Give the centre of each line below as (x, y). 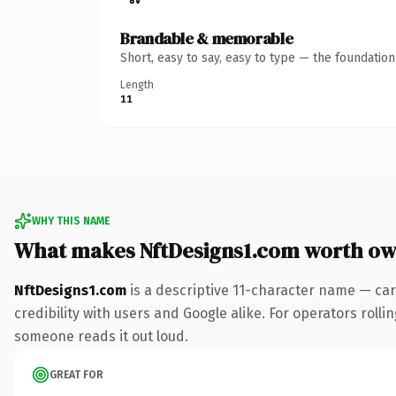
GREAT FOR (76, 374)
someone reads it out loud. (101, 336)
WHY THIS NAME (71, 221)
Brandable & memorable (207, 38)
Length (137, 84)
